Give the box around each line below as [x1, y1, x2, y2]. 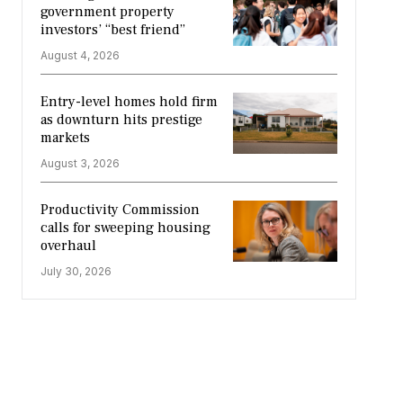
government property [40, 3, 175, 22]
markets [40, 129, 90, 148]
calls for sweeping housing [40, 219, 210, 237]
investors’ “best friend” [40, 21, 185, 40]
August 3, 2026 [40, 157, 120, 171]
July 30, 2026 [40, 264, 112, 279]
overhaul [40, 237, 96, 255]
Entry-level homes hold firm [40, 93, 218, 112]
